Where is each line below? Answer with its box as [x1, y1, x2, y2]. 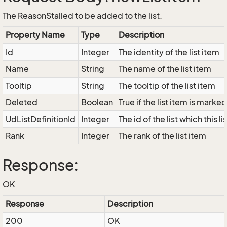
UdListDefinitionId [6, 114, 75, 124]
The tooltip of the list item [119, 81, 215, 91]
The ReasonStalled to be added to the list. [3, 11, 162, 21]
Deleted [6, 97, 37, 107]
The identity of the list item [119, 47, 219, 57]
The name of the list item [119, 64, 211, 74]
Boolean [81, 97, 113, 107]
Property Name [6, 30, 65, 40]
